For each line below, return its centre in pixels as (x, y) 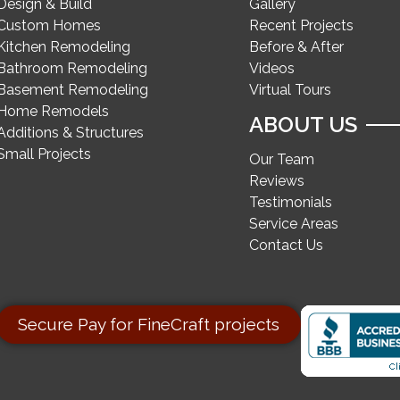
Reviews (276, 181)
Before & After (296, 47)
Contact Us (286, 245)
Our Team (281, 159)
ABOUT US (303, 125)
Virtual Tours (290, 90)
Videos (271, 68)
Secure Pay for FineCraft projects (149, 324)
